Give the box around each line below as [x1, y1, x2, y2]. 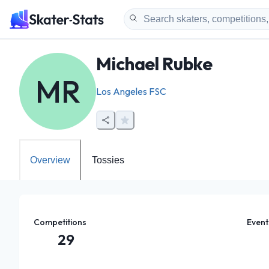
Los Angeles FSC [96, 85, 166, 97]
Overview [30, 155, 70, 165]
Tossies [92, 155, 124, 165]
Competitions [34, 217, 86, 228]
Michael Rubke [96, 52, 213, 75]
